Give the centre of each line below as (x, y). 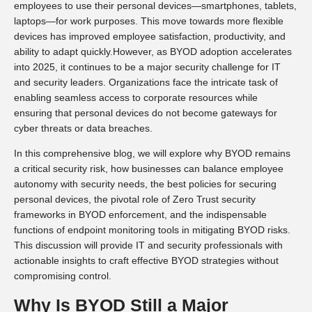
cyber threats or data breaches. (83, 128)
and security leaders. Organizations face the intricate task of (146, 82)
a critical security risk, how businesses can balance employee (149, 169)
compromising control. (63, 276)
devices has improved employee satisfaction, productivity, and (150, 36)
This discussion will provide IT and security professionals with (148, 245)
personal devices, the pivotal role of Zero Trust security (135, 200)
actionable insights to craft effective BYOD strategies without (146, 261)
